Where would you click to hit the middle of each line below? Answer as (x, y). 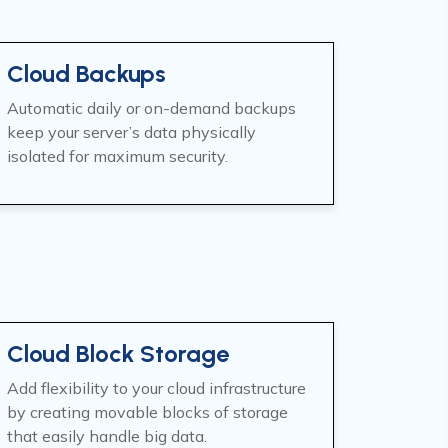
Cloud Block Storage (118, 353)
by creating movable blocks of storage (147, 412)
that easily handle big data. (107, 436)
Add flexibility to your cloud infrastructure (156, 388)
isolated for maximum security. (117, 156)
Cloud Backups (86, 73)
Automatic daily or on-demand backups (151, 108)
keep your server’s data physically (131, 132)
